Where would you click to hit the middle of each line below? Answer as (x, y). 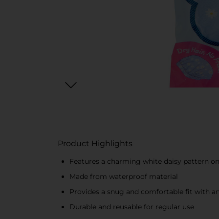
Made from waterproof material (124, 176)
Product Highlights (95, 143)
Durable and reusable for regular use (132, 207)
